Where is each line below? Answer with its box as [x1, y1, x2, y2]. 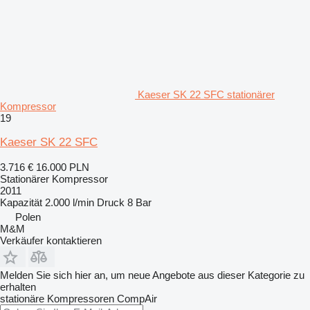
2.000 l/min [45, 197, 94, 209]
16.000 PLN [36, 161, 89, 174]
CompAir [117, 293, 157, 305]
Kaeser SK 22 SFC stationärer [138, 89, 275, 101]
